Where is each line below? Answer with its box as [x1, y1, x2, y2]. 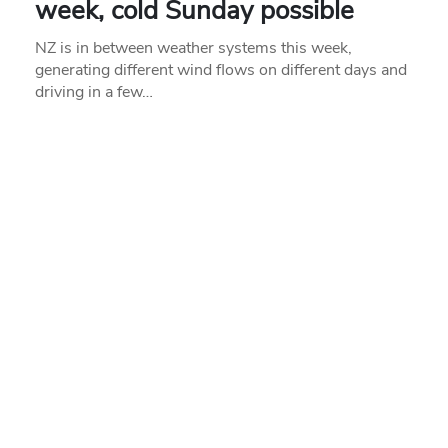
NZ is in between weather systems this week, [35, 36, 352, 59]
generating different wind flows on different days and [35, 58, 407, 81]
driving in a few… [35, 80, 153, 103]
